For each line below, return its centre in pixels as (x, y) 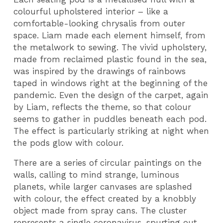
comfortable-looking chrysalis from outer (100, 23)
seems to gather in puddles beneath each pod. (110, 119)
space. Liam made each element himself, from (110, 35)
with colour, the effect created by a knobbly (105, 199)
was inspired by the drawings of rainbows (100, 71)
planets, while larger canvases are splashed (103, 187)
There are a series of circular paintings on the (108, 163)
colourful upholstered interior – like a (91, 11)
